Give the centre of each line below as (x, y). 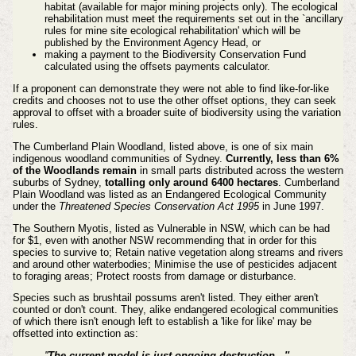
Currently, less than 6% (282, 158)
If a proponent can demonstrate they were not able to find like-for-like (170, 88)
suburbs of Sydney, (58, 182)
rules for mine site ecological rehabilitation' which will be (172, 31)
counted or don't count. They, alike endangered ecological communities (175, 310)
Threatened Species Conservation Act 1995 (159, 206)
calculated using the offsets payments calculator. (157, 67)
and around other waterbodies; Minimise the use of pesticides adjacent (174, 264)
